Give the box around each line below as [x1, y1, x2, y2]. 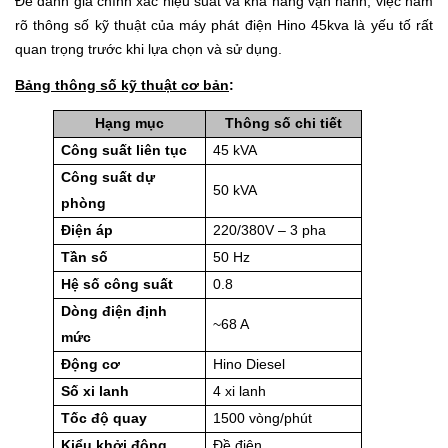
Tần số [60, 248, 108, 265]
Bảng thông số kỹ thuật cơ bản [15, 77, 229, 94]
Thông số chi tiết [224, 114, 342, 131]
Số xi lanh [60, 382, 129, 399]
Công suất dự [60, 168, 155, 185]
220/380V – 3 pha [212, 221, 326, 238]
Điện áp [60, 221, 113, 238]
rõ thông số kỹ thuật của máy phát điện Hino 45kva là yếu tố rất [15, 17, 433, 34]
